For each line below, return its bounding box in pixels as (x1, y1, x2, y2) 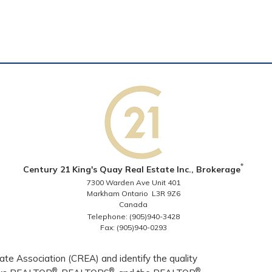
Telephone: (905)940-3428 (87, 212, 180, 221)
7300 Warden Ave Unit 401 (86, 178, 180, 187)
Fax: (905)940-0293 (100, 223, 167, 232)
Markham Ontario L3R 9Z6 (86, 189, 180, 198)
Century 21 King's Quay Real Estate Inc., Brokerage (23, 164, 241, 175)
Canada (119, 200, 148, 209)
